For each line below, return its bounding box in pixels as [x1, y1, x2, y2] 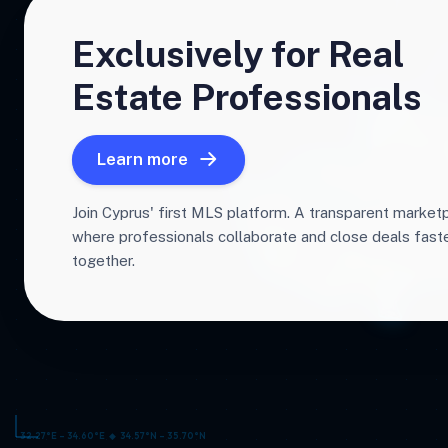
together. [72, 251, 135, 269]
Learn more [96, 149, 189, 170]
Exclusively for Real [72, 33, 404, 76]
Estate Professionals [72, 76, 422, 119]
